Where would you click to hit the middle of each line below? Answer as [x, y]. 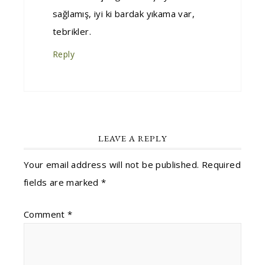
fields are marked [63, 182]
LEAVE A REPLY [132, 138]
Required [221, 164]
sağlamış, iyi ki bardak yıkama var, [124, 14]
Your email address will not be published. [112, 164]
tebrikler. [72, 31]
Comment [46, 214]
